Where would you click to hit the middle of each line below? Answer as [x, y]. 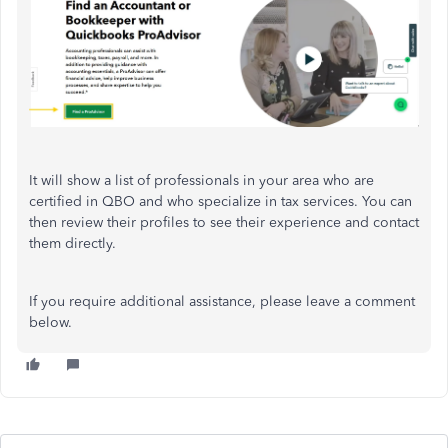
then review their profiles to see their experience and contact [224, 222]
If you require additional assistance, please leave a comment [222, 301]
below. [50, 322]
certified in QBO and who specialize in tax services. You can [220, 201]
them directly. [72, 243]
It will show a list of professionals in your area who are [201, 180]
